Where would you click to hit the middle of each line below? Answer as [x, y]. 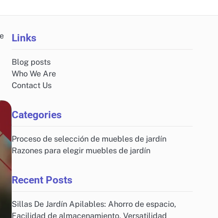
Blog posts [31, 62]
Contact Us [32, 85]
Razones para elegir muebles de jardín [81, 151]
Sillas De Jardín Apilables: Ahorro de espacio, [94, 204]
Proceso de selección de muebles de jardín [89, 139]
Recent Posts [42, 180]
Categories [37, 115]
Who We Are [34, 74]
